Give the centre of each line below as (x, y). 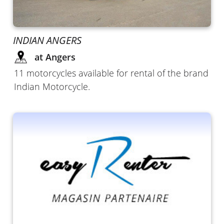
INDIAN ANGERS (47, 40)
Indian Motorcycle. (52, 86)
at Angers (55, 57)
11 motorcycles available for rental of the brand (111, 73)
